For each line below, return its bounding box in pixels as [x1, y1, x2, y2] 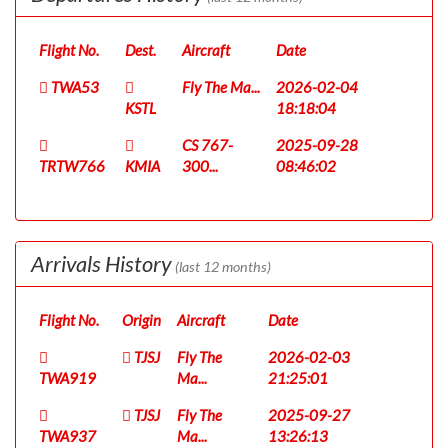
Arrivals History [31, 250, 175, 277]
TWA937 [39, 427, 96, 445]
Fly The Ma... [182, 78, 260, 96]
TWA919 [39, 369, 96, 387]
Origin [122, 311, 161, 329]
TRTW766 [39, 157, 105, 175]
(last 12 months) [175, 258, 271, 275]
